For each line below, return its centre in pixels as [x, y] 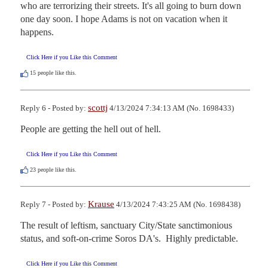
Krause [101, 204]
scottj [98, 107]
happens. [37, 32]
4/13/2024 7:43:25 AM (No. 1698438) [177, 204]
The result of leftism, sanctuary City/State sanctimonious [126, 225]
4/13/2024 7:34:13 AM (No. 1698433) [171, 108]
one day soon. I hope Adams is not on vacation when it [124, 19]
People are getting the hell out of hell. [91, 129]
